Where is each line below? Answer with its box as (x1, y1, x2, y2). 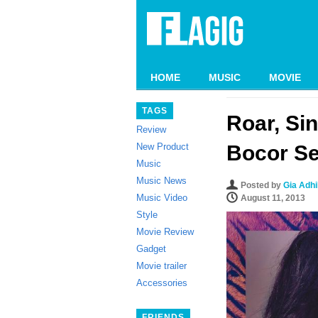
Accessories (136, 278, 187, 288)
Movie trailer (136, 261, 187, 271)
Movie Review (136, 226, 194, 237)
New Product (136, 141, 189, 152)
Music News (136, 175, 187, 186)
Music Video (136, 192, 187, 203)
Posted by (241, 180, 283, 190)
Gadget (136, 243, 166, 254)
